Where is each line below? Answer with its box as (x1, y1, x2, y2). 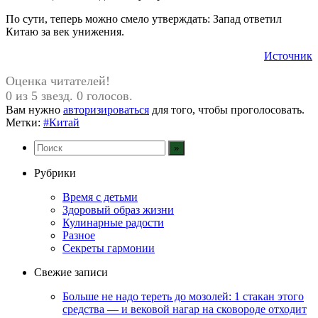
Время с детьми (62, 190, 138, 203)
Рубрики (34, 166, 76, 179)
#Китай (43, 116, 79, 128)
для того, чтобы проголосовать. (149, 103, 305, 116)
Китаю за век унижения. (6, 25, 124, 38)
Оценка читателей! (6, 73, 110, 88)
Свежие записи (34, 265, 108, 278)
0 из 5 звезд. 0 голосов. (6, 88, 133, 103)
